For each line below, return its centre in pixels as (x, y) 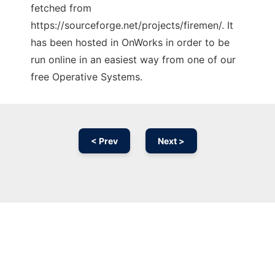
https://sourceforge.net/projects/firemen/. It (132, 25)
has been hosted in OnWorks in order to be (130, 43)
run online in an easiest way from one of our (133, 60)
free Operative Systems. (87, 77)
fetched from (61, 8)
